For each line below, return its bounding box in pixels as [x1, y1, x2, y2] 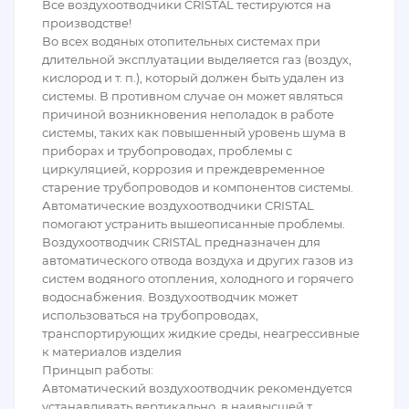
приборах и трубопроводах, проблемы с [42, 143, 292, 158]
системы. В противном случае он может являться [42, 89, 343, 103]
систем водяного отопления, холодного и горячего [42, 271, 353, 286]
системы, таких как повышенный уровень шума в [42, 125, 346, 140]
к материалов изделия [42, 344, 182, 359]
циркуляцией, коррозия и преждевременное [42, 162, 325, 176]
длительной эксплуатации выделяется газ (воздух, [42, 52, 351, 67]
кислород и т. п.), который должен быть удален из [42, 70, 344, 85]
